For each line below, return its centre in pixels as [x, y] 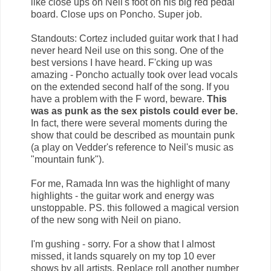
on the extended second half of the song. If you [130, 87]
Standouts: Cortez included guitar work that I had [135, 38]
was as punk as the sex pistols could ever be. [134, 111]
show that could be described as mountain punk [133, 135]
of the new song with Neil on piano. [106, 220]
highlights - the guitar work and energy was [122, 195]
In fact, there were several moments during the [129, 123]
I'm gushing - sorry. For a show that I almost [123, 244]
